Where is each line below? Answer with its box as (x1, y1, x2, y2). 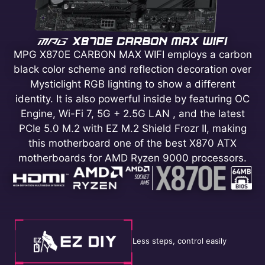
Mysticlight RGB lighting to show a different (30, 77, 235, 90)
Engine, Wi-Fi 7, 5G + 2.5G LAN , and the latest (20, 107, 245, 119)
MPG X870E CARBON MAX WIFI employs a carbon (13, 48, 252, 60)
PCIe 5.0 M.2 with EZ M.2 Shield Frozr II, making (18, 122, 247, 134)
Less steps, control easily (132, 236, 227, 246)
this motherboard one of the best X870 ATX (28, 137, 237, 149)
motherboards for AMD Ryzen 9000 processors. (18, 151, 247, 164)
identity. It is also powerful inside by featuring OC (15, 92, 250, 105)
